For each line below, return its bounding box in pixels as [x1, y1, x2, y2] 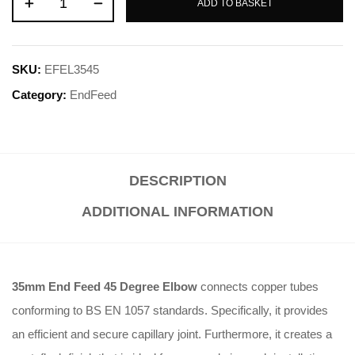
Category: [12, 88, 70, 102]
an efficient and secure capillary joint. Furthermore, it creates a [12, 327, 332, 342]
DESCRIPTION [128, 173, 227, 189]
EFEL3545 [44, 63, 99, 77]
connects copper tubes [197, 280, 319, 294]
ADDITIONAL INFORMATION [82, 204, 273, 220]
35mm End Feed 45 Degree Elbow [12, 280, 197, 294]
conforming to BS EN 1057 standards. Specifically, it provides [12, 303, 328, 318]
